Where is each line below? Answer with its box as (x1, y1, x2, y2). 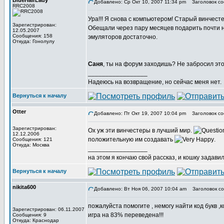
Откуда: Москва (12, 142, 49, 147)
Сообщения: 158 (12, 33, 52, 38)
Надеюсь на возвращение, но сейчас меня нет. (88, 78, 221, 85)
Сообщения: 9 (12, 212, 46, 217)
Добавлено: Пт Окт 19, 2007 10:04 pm (94, 110, 186, 116)
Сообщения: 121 (12, 136, 52, 142)
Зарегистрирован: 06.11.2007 (12, 206, 84, 212)
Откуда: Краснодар (12, 217, 59, 223)
